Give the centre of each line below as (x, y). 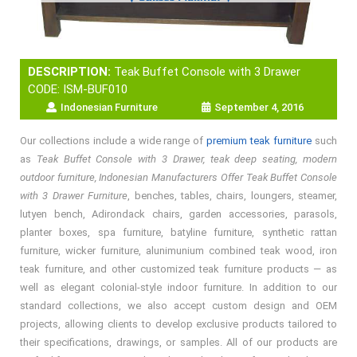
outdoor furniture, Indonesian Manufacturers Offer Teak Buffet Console (178, 177)
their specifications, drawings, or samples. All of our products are (178, 342)
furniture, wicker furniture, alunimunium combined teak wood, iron (178, 250)
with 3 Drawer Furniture (74, 195)
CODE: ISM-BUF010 (78, 89)
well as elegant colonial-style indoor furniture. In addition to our (178, 287)
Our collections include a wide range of (114, 140)
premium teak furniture (259, 140)
